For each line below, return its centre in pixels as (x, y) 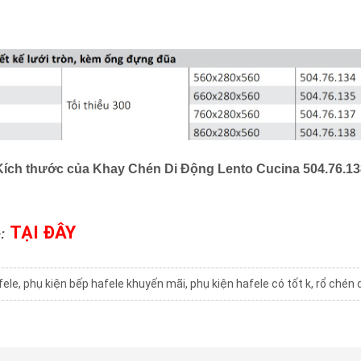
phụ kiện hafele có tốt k (251, 284)
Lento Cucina (260, 169)
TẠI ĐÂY (43, 233)
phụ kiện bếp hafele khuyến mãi (104, 284)
